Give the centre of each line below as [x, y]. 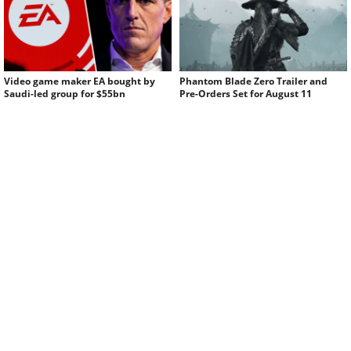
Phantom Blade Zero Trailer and [253, 81]
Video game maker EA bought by [80, 81]
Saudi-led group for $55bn [65, 94]
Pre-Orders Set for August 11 [246, 94]
